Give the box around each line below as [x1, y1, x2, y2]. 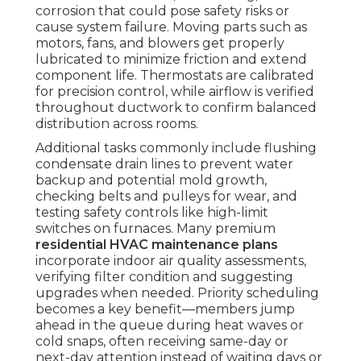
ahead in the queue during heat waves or [35, 317, 304, 333]
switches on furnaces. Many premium [35, 220, 276, 236]
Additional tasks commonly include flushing [35, 139, 317, 156]
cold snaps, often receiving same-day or [35, 333, 288, 349]
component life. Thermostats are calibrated [35, 67, 314, 83]
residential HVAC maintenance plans [35, 236, 278, 252]
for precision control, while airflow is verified [35, 83, 314, 99]
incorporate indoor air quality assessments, [35, 252, 306, 268]
